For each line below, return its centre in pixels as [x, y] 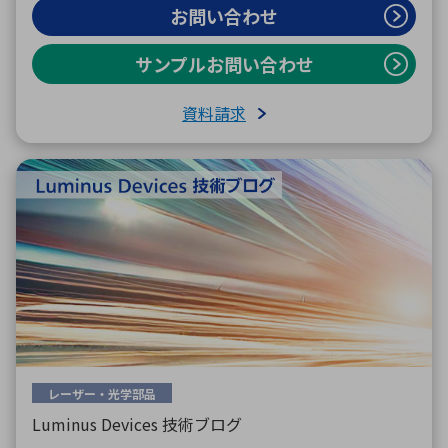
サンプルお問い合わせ [224, 64]
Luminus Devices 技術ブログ [137, 424]
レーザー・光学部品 [102, 393]
